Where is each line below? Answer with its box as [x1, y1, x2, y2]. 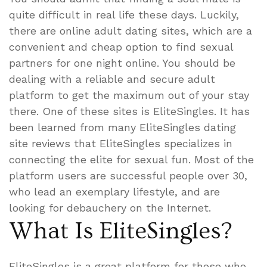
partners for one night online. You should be [9, 57, 235, 69]
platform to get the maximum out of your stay [9, 89, 249, 101]
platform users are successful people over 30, [9, 169, 247, 182]
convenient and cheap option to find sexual [9, 41, 233, 53]
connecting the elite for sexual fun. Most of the [9, 153, 254, 166]
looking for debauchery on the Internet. [9, 201, 211, 214]
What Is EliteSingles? [9, 218, 232, 244]
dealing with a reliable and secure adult [9, 73, 215, 85]
